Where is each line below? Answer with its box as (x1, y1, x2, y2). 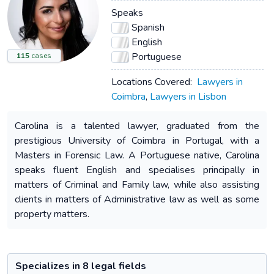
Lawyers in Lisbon (150, 90, 226, 103)
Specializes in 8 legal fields (15, 259, 146, 273)
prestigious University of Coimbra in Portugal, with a (15, 134, 259, 147)
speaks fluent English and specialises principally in (15, 163, 259, 177)
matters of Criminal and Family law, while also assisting (15, 178, 259, 191)
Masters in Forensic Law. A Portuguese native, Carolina (15, 149, 259, 162)
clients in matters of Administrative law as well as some (15, 193, 259, 206)
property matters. (15, 207, 89, 221)
